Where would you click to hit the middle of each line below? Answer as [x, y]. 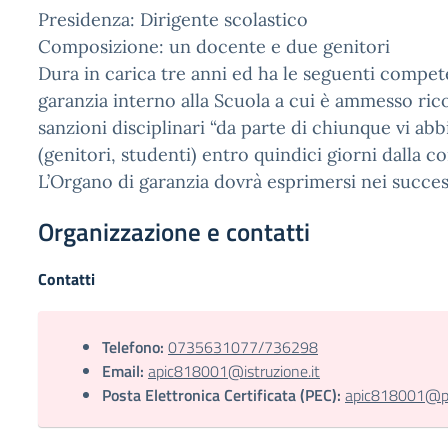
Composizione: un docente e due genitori [214, 46]
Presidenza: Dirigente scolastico [173, 19]
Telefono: [133, 347]
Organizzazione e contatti [174, 232]
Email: [123, 371]
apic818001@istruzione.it [234, 371]
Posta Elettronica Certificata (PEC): [221, 395]
